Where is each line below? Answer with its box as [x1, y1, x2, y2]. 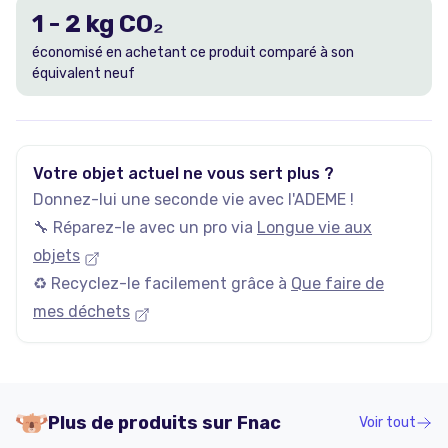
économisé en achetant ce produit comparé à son [32, 44, 354, 62]
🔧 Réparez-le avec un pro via [33, 218, 253, 238]
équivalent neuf [32, 65, 135, 83]
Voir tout [359, 414, 416, 432]
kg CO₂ [81, 10, 164, 39]
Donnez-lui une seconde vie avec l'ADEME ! [33, 190, 354, 210]
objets [33, 246, 80, 266]
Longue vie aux [257, 218, 372, 238]
